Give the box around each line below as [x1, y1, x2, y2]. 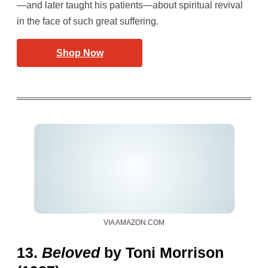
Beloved [42, 244, 100, 261]
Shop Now [56, 48, 103, 59]
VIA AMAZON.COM [103, 218, 165, 227]
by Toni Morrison [100, 244, 224, 261]
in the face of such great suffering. [17, 16, 159, 27]
